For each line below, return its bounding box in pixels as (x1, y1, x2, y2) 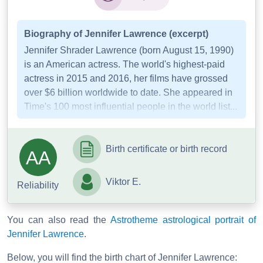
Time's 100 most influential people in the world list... (24, 102, 237, 112)
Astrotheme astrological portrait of (110, 215, 256, 225)
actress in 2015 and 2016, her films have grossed (24, 73, 228, 84)
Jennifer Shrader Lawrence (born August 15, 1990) (24, 45, 234, 56)
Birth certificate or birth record (106, 144, 227, 154)
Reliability (17, 180, 59, 191)
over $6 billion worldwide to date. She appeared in (24, 87, 232, 98)
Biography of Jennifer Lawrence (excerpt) (24, 29, 208, 39)
